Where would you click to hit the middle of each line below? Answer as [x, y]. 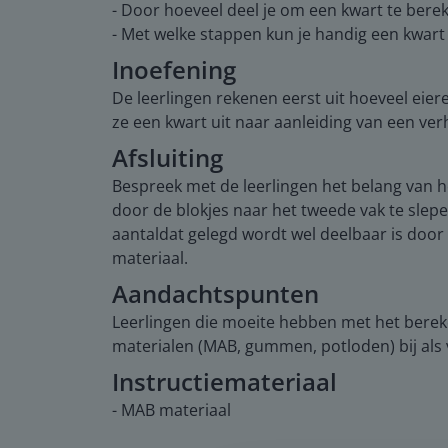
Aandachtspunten [215, 293]
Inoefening [174, 69]
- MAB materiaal [171, 409]
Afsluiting [167, 157]
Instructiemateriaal [224, 381]
